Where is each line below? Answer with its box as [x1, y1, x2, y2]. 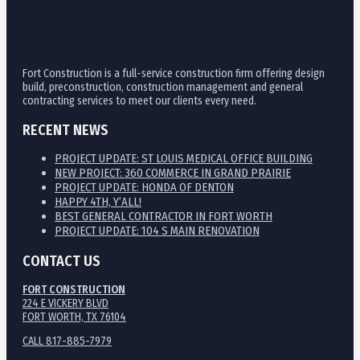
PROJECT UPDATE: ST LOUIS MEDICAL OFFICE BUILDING [55, 151, 313, 166]
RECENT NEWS [22, 121, 108, 140]
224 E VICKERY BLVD [22, 296, 108, 310]
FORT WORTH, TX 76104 [22, 309, 126, 324]
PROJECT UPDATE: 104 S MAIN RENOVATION [55, 223, 260, 239]
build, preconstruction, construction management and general [22, 80, 303, 94]
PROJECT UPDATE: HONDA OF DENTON [55, 180, 234, 195]
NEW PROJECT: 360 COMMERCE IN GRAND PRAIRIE [55, 166, 291, 181]
